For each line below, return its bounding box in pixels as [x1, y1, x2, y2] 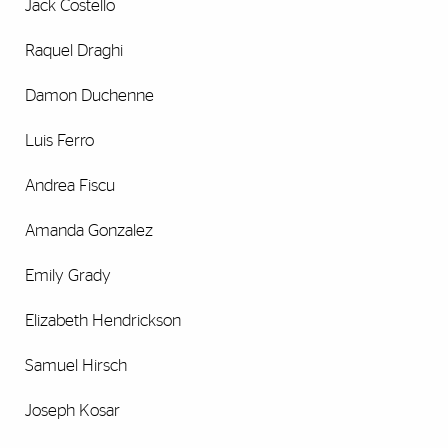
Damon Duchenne [25, 87, 154, 105]
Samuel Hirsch [25, 357, 127, 375]
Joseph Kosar [25, 402, 120, 420]
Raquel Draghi [25, 42, 123, 60]
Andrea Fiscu [25, 177, 115, 195]
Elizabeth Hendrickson [25, 312, 181, 330]
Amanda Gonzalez [25, 222, 153, 240]
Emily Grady [25, 267, 111, 285]
